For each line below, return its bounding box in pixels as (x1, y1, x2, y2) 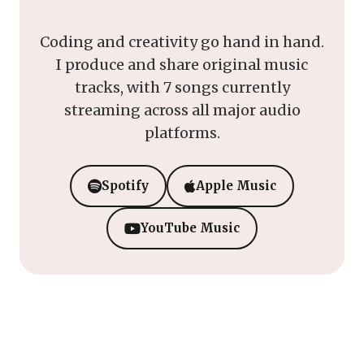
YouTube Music (141, 219, 240, 236)
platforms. (144, 123, 220, 142)
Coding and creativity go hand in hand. (40, 32, 324, 51)
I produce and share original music (56, 54, 308, 74)
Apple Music (196, 177, 276, 193)
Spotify (102, 177, 149, 193)
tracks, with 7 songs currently (74, 77, 290, 97)
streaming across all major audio (63, 100, 301, 119)
